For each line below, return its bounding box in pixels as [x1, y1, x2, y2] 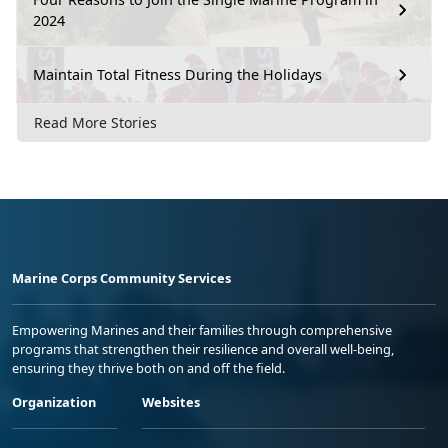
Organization [12, 393, 96, 412]
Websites [142, 393, 200, 412]
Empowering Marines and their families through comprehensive [12, 321, 392, 340]
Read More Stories [34, 113, 157, 133]
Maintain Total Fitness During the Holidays [33, 65, 322, 85]
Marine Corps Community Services [12, 269, 231, 288]
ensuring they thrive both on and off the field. [12, 359, 285, 378]
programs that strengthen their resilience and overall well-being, [12, 340, 394, 359]
